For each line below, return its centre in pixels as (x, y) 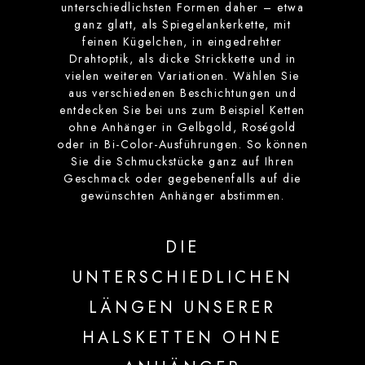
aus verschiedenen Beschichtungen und (182, 93)
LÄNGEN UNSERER (182, 308)
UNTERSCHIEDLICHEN (182, 278)
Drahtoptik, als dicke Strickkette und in (182, 59)
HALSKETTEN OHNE (182, 338)
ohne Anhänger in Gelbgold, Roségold (182, 128)
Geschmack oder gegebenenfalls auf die (182, 179)
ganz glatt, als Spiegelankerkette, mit (182, 25)
